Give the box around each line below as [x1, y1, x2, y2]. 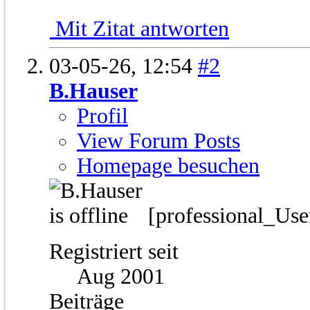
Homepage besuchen [77, 154, 259, 179]
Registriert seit [49, 239, 179, 264]
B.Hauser [49, 79, 138, 104]
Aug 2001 [77, 264, 165, 289]
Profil [77, 104, 128, 129]
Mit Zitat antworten [50, 17, 229, 42]
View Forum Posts [77, 129, 240, 154]
